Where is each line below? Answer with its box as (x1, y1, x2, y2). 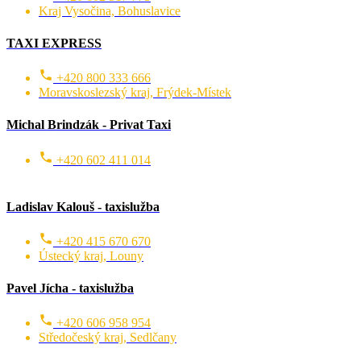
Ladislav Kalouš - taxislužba (6, 199, 160, 214)
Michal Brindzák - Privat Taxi (6, 118, 171, 132)
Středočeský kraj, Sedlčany (39, 330, 176, 345)
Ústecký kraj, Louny (39, 248, 143, 263)
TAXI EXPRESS (6, 36, 102, 51)
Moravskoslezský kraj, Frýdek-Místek (39, 85, 231, 100)
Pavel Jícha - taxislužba (6, 280, 134, 295)
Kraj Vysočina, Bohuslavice (39, 4, 180, 19)
